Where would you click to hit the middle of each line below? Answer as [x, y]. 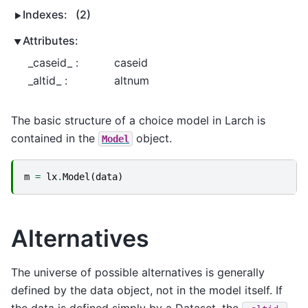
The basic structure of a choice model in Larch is [138, 120]
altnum [132, 80]
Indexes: [46, 14]
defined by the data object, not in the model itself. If [147, 290]
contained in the [55, 138]
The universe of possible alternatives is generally [138, 273]
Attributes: [51, 40]
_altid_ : [48, 80]
